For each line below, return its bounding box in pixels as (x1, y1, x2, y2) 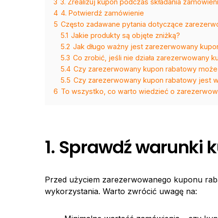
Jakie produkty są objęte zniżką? (71, 31, 180, 40)
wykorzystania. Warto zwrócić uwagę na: (45, 186, 197, 197)
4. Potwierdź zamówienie (61, 9, 144, 18)
